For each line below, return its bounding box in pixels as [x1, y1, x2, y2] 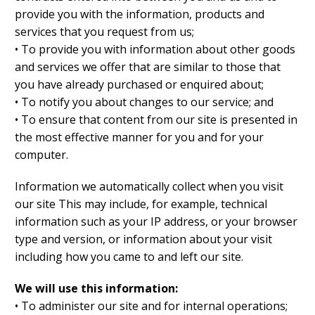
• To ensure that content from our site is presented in [15, 112, 297, 128]
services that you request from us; [15, 24, 194, 40]
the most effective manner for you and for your [15, 129, 264, 146]
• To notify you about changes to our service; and [15, 94, 274, 110]
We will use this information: [15, 281, 178, 297]
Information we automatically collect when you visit [15, 179, 283, 195]
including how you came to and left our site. [15, 249, 243, 265]
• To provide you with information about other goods [15, 41, 295, 58]
